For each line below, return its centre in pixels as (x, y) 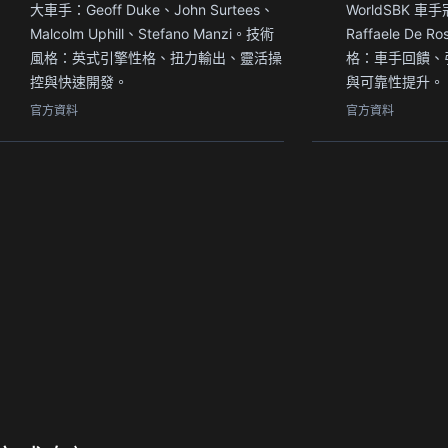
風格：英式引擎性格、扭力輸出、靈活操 (156, 57)
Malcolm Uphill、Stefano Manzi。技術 (152, 33)
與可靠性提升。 (395, 81)
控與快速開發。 (79, 81)
